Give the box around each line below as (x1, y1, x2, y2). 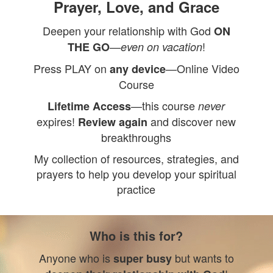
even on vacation (120, 39, 202, 54)
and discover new (147, 113, 236, 129)
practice (117, 181, 156, 197)
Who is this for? (90, 227, 183, 244)
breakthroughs (101, 129, 172, 145)
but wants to (171, 250, 234, 266)
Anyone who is (38, 250, 113, 266)
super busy (113, 250, 172, 266)
